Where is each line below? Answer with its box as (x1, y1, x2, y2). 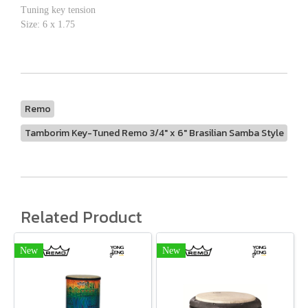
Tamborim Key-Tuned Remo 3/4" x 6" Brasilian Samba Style (24, 125, 284, 140)
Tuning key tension (21, 4, 96, 15)
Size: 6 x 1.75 (21, 19, 75, 30)
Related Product (21, 204, 142, 229)
